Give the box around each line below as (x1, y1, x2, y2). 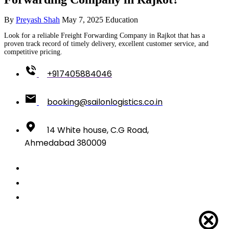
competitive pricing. (4, 48, 62, 56)
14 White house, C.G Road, (47, 124, 149, 136)
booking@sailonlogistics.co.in (47, 96, 163, 108)
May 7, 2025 (62, 15, 103, 24)
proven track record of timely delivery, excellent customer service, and (4, 39, 209, 48)
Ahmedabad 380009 (25, 136, 106, 149)
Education (105, 15, 138, 24)
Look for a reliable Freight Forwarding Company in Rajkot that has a (4, 31, 205, 39)
